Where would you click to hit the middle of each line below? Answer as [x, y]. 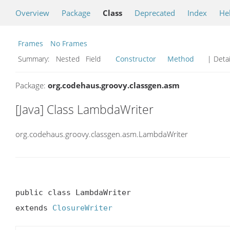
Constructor [136, 59]
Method [181, 59]
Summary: [35, 59]
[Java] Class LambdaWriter [84, 109]
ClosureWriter [82, 208]
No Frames [69, 43]
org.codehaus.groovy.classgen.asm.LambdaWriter [102, 134]
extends [34, 208]
